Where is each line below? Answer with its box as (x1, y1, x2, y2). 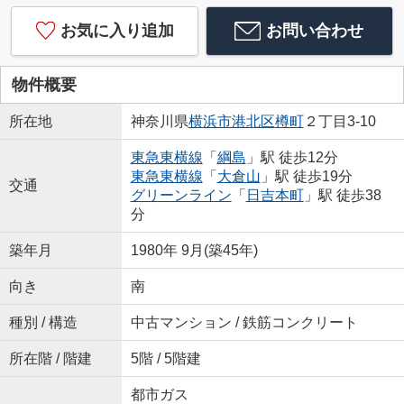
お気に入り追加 (60, 21, 174, 40)
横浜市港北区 (188, 113, 275, 129)
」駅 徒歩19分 (260, 168, 353, 184)
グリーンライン (130, 187, 232, 203)
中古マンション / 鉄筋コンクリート (130, 314, 358, 330)
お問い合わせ (266, 21, 364, 40)
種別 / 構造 (8, 314, 78, 330)
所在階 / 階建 (8, 350, 92, 366)
